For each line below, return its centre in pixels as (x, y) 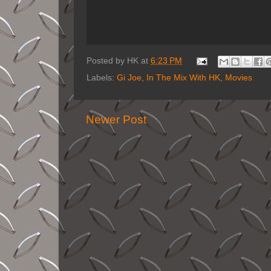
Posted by (107, 61)
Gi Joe (129, 78)
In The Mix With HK (183, 78)
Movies (239, 78)
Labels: (102, 78)
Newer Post (116, 119)
